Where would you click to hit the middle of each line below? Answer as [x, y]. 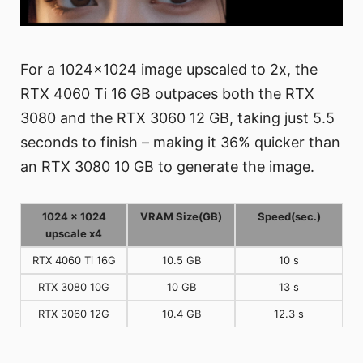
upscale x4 [74, 233]
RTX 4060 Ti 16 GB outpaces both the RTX [167, 93]
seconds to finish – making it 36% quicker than [180, 142]
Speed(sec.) [289, 216]
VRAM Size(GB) [181, 216]
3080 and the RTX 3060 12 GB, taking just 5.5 [177, 117]
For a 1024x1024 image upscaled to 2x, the [169, 69]
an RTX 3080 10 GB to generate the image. [167, 166]
